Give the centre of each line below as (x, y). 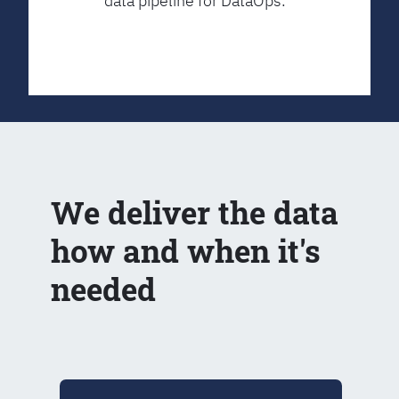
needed (104, 289)
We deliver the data (195, 212)
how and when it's (186, 251)
